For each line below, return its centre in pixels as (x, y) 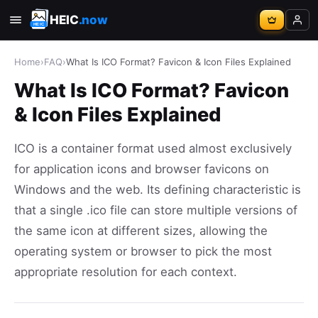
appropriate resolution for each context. (126, 272)
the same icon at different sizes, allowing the (141, 231)
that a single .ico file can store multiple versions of (156, 210)
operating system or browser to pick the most (143, 251)
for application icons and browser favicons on (142, 169)
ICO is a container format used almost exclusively (153, 148)
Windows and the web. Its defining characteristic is (158, 190)
